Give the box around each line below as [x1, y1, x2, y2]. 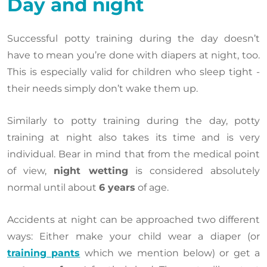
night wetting [54, 164, 128, 176]
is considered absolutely [128, 164, 260, 176]
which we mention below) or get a [80, 247, 260, 259]
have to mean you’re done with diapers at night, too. [7, 49, 260, 61]
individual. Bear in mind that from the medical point [7, 148, 260, 160]
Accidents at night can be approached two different [7, 213, 260, 225]
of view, [7, 164, 54, 176]
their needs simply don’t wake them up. [7, 82, 198, 94]
